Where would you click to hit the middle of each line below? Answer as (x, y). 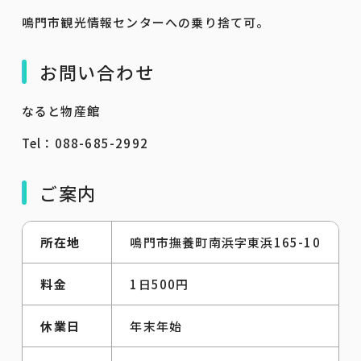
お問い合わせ (97, 72)
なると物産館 (61, 111)
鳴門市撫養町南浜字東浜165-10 (225, 242)
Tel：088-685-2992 (85, 143)
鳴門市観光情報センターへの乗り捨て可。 (145, 22)
